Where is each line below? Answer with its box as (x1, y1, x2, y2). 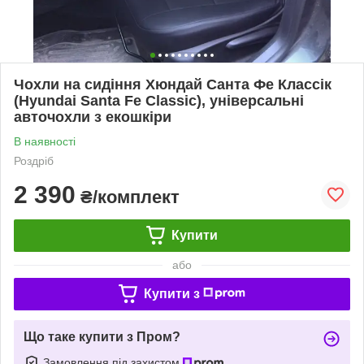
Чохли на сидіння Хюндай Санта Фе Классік (14, 76, 331, 93)
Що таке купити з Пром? (24, 329, 180, 344)
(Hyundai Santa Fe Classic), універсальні (14, 92, 304, 109)
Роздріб (14, 154, 54, 167)
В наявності (14, 134, 76, 148)
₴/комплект (76, 186, 180, 207)
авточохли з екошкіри (14, 108, 171, 125)
